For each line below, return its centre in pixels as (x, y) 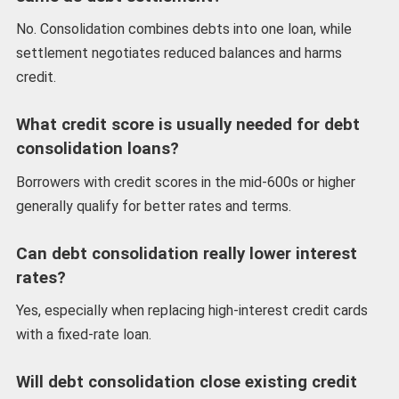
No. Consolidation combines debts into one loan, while (183, 29)
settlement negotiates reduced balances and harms (179, 53)
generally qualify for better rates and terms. (153, 206)
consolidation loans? (97, 149)
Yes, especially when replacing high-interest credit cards (191, 311)
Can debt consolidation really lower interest (186, 253)
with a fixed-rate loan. (83, 335)
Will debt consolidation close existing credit (186, 383)
